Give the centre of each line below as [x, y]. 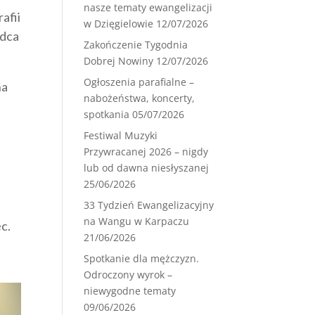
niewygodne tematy [130, 291]
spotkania [107, 114]
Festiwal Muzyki [121, 135]
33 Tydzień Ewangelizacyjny [149, 205]
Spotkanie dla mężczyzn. [142, 258]
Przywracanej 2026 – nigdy [146, 152]
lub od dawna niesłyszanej [147, 168]
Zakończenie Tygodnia [136, 45]
